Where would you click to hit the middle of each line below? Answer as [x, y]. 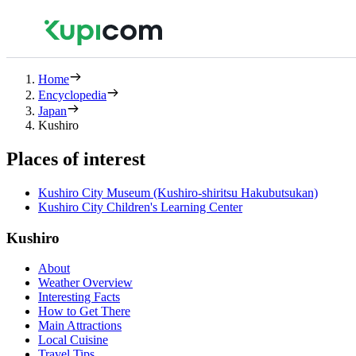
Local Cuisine [73, 340]
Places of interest [76, 159]
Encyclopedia [72, 95]
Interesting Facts [79, 297]
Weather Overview [85, 283]
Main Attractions [80, 326]
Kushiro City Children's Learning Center [140, 207]
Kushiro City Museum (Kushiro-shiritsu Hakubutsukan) [178, 192]
